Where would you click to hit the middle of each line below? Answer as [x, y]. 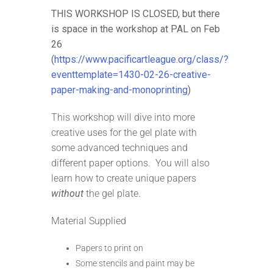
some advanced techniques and [119, 148]
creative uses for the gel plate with [124, 133]
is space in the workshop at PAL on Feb [136, 29]
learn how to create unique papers [124, 179]
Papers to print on [109, 248]
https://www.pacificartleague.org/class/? [141, 60]
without [67, 194]
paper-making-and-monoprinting [119, 90]
